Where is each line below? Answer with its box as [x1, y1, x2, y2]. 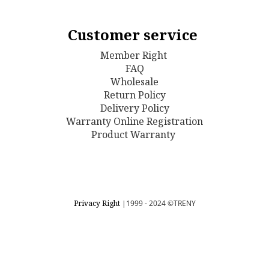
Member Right [100, 49, 169, 62]
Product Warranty [91, 128, 178, 141]
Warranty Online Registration [66, 115, 203, 128]
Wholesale [110, 75, 159, 88]
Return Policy [103, 88, 166, 101]
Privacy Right [73, 198, 122, 208]
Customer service [68, 25, 201, 44]
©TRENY [167, 198, 196, 208]
